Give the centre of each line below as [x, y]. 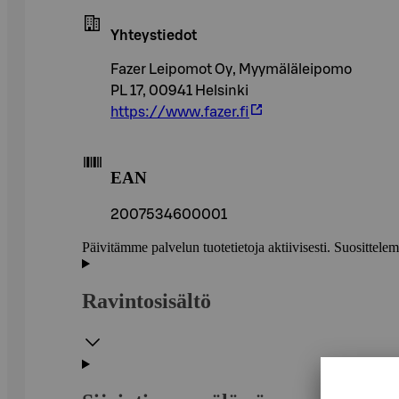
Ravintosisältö [147, 301]
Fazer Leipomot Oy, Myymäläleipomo [231, 69]
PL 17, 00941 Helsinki [179, 90]
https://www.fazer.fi [180, 112]
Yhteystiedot [154, 35]
